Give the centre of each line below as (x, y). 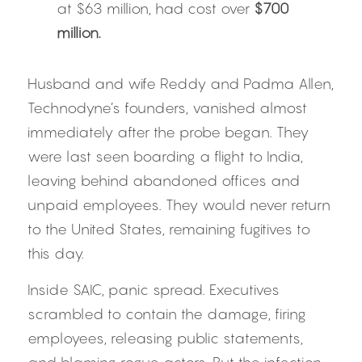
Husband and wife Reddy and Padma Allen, (181, 84)
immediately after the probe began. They (168, 132)
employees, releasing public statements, (165, 338)
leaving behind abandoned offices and (164, 181)
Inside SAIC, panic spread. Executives (154, 290)
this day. (56, 253)
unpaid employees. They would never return (179, 205)
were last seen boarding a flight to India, (165, 156)
